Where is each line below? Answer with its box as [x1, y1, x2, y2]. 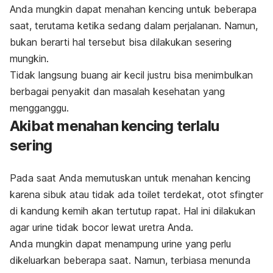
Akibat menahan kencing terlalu [10, 116, 219, 135]
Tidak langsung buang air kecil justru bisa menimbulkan [10, 68, 253, 81]
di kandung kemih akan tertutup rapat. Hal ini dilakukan [10, 204, 255, 217]
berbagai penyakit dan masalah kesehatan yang [10, 85, 225, 97]
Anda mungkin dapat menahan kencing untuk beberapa [10, 2, 257, 15]
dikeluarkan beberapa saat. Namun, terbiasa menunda [10, 253, 250, 266]
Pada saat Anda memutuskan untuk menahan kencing [10, 171, 250, 184]
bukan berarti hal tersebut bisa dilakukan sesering [10, 35, 232, 48]
